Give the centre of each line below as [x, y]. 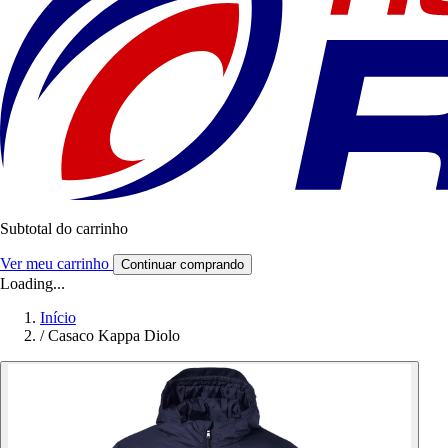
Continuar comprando [182, 265]
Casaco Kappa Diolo [114, 336]
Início [58, 318]
